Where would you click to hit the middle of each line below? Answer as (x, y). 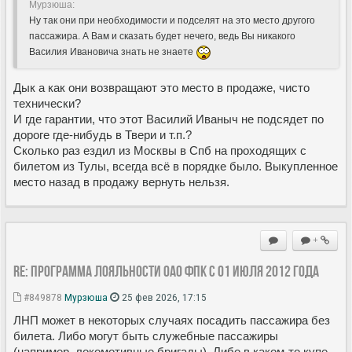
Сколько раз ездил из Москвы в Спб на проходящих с (160, 150)
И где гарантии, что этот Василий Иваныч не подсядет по (169, 119)
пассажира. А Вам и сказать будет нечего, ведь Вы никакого (162, 36)
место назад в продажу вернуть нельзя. (121, 181)
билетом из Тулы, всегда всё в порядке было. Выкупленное (176, 166)
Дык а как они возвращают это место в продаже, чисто (161, 87)
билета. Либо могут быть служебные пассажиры (146, 335)
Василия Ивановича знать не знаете (112, 51)
